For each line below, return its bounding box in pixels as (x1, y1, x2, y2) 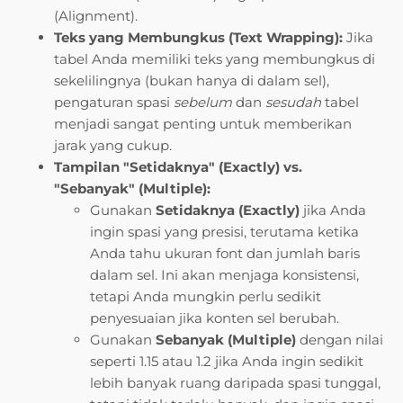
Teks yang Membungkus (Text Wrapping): (54, 29, 343, 47)
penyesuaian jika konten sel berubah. (90, 309, 339, 327)
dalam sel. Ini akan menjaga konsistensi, (90, 266, 359, 284)
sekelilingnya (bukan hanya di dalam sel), (54, 72, 329, 90)
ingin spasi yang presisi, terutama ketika (90, 223, 359, 241)
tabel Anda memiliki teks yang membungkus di (54, 50, 375, 68)
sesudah (265, 94, 321, 112)
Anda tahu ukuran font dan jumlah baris (90, 245, 360, 263)
